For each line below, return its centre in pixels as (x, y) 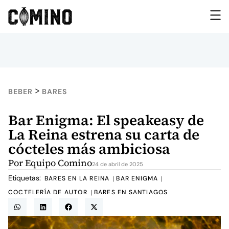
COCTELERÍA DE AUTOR (48, 192)
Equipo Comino (59, 163)
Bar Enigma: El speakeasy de (106, 120)
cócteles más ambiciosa (89, 149)
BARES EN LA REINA (77, 179)
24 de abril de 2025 (118, 164)
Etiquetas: (25, 178)
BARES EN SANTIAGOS (131, 192)
